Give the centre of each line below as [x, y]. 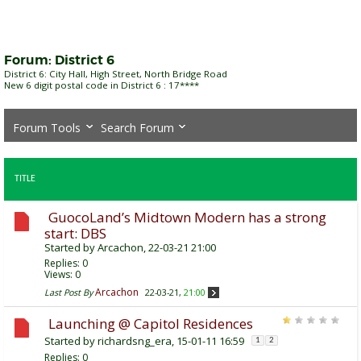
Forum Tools [46, 127]
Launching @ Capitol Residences [151, 324]
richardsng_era [135, 341]
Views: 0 [62, 275]
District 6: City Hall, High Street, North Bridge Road [116, 74]
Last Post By [68, 293]
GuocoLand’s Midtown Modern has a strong [187, 218]
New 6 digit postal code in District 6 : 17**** [102, 85]
